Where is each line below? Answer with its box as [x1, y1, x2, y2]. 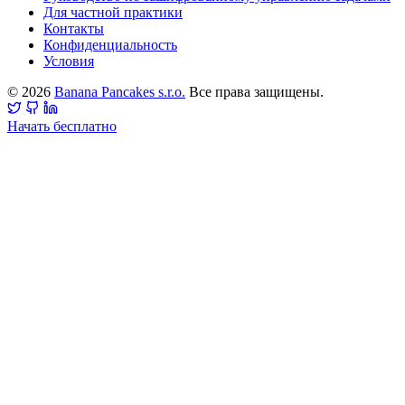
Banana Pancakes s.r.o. [54, 84, 185, 100]
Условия [43, 53, 94, 70]
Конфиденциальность [43, 37, 177, 53]
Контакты [43, 21, 104, 37]
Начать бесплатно [7, 118, 117, 135]
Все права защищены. [185, 84, 324, 100]
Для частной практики [43, 5, 183, 21]
